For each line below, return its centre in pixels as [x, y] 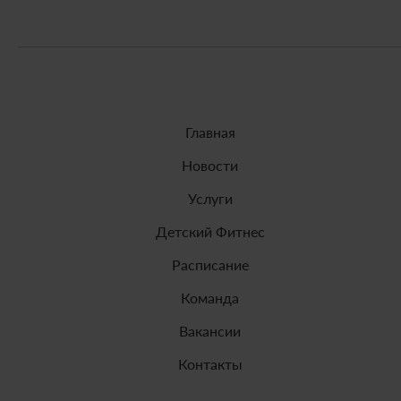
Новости [210, 166]
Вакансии [210, 331]
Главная [210, 132]
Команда [210, 298]
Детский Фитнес [210, 232]
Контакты [210, 364]
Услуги [210, 199]
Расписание [210, 265]
